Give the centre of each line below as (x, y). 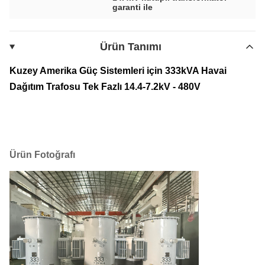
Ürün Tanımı (131, 46)
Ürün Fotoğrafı (42, 154)
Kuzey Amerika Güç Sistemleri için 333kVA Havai (118, 70)
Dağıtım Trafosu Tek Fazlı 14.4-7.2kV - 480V (105, 86)
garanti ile (133, 7)
